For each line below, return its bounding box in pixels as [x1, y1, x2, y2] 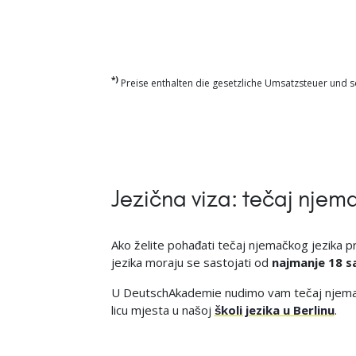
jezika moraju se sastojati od [110, 254, 272, 271]
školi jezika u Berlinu [214, 302, 335, 319]
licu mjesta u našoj [110, 302, 215, 319]
